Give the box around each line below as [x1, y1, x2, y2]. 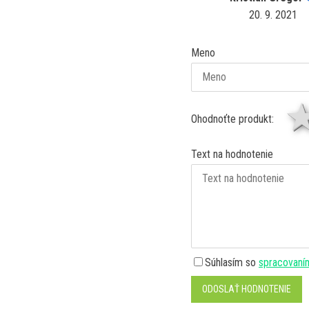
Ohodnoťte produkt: [191, 112, 274, 126]
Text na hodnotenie [191, 147, 273, 161]
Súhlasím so [205, 255, 259, 269]
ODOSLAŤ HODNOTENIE [202, 283, 291, 295]
